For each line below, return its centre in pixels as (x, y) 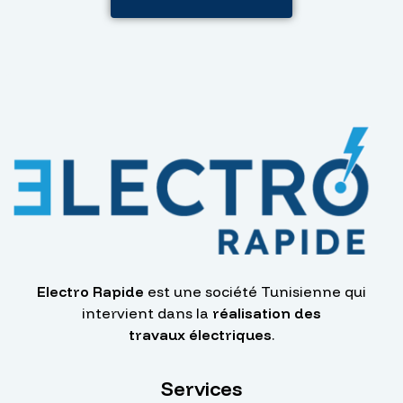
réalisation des (267, 313)
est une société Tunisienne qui (255, 292)
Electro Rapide (90, 292)
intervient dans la (147, 313)
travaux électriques (200, 335)
